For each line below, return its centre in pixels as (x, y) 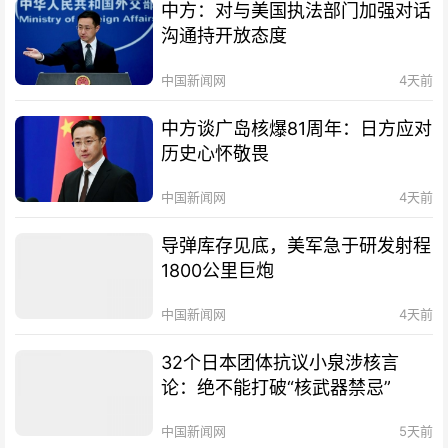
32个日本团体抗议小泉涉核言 (280, 362)
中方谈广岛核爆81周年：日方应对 (297, 128)
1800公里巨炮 (218, 270)
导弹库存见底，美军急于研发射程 (296, 245)
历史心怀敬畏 (215, 153)
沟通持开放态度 (224, 36)
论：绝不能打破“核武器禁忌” (276, 387)
